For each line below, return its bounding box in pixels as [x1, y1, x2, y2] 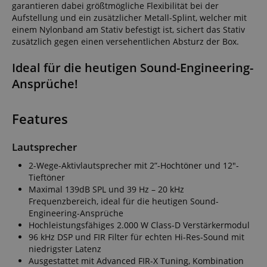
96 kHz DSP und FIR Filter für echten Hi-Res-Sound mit [29, 231, 244, 243]
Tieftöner [29, 171, 65, 183]
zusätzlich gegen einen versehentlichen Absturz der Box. [12, 35, 239, 47]
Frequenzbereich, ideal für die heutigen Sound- [29, 195, 219, 207]
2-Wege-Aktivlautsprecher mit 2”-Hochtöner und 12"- [29, 159, 239, 171]
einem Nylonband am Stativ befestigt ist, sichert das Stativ [12, 23, 245, 35]
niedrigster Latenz [29, 243, 101, 254]
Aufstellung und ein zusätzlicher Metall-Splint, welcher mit [12, 11, 247, 23]
